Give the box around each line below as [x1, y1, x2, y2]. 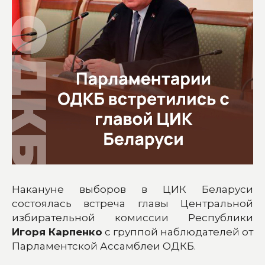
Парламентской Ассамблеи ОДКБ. [12, 240, 196, 252]
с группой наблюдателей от [102, 225, 253, 238]
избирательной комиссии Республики [12, 211, 253, 224]
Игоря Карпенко [12, 225, 102, 238]
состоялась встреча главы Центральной [12, 197, 253, 209]
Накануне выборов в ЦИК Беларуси [12, 183, 253, 195]
